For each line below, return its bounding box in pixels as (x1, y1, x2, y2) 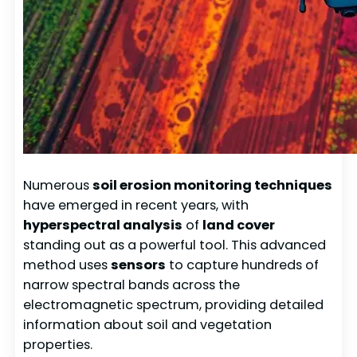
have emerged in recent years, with (23, 196, 249, 215)
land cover (202, 216, 276, 235)
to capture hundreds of (166, 256, 320, 275)
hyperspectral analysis (23, 216, 183, 235)
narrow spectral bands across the (23, 276, 241, 295)
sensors (111, 256, 167, 275)
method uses (23, 256, 112, 275)
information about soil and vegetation (23, 316, 273, 335)
